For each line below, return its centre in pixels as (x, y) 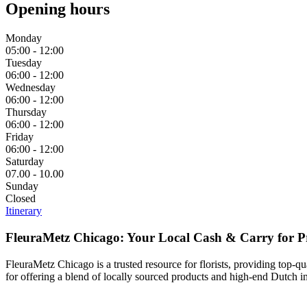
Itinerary (24, 211)
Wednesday (30, 88)
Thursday (26, 112)
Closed (21, 199)
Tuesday (24, 63)
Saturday (25, 162)
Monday (24, 38)
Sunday (22, 186)
